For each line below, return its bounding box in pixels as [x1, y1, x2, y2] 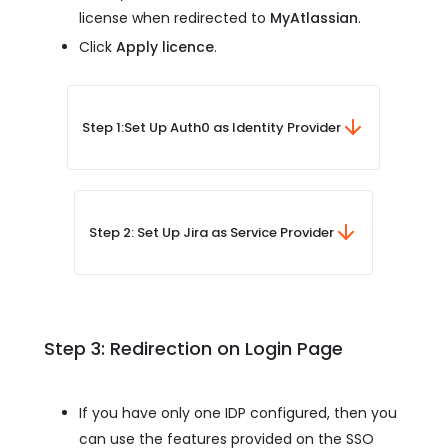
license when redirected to [79, 7, 270, 28]
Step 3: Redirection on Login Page [44, 335, 343, 361]
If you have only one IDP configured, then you [79, 402, 397, 423]
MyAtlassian [270, 7, 358, 28]
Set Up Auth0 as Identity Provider [124, 117, 341, 137]
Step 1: [82, 117, 124, 137]
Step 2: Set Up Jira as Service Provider [89, 222, 334, 242]
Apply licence [116, 36, 214, 57]
